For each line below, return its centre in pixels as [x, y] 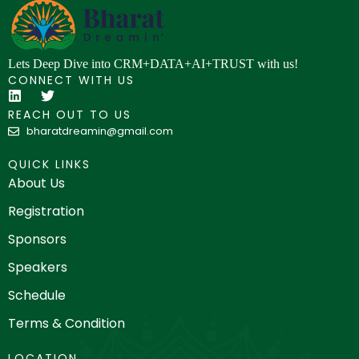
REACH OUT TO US [70, 115]
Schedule [37, 295]
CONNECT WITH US [71, 80]
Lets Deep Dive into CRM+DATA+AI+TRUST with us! [153, 64]
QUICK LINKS [49, 164]
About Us [36, 183]
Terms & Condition [67, 323]
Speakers [38, 267]
